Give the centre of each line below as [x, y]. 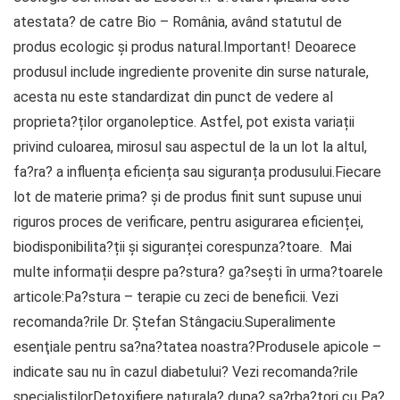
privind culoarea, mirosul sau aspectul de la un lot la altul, [190, 147]
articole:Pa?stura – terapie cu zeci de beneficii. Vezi [176, 297]
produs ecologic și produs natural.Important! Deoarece [185, 47]
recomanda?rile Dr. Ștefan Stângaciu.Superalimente [175, 322]
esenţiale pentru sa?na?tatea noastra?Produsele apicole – [197, 347]
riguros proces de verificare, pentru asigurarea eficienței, [188, 222]
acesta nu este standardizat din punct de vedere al [173, 97]
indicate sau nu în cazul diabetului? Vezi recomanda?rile [186, 372]
